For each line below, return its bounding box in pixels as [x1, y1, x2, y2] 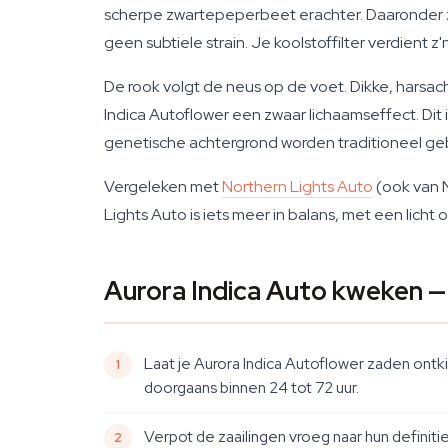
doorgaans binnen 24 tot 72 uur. [144, 377, 359, 398]
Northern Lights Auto [222, 176, 373, 197]
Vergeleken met [104, 176, 222, 197]
